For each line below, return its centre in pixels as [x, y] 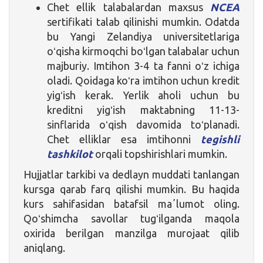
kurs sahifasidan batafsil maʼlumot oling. [131, 203]
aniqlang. [44, 247]
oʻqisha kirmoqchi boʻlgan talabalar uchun [143, 51]
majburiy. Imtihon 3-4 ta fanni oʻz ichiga [143, 65]
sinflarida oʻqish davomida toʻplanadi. [143, 124]
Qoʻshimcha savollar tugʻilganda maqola [131, 218]
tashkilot [70, 154]
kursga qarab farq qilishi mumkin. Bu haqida [131, 189]
